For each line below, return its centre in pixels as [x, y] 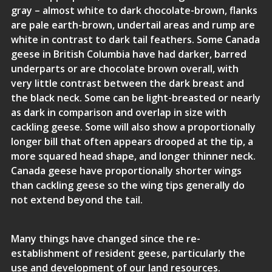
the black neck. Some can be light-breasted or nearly [135, 98]
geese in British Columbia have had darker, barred [128, 54]
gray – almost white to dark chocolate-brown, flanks [134, 10]
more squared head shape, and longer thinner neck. [133, 156]
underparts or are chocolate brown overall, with [124, 69]
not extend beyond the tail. [76, 200]
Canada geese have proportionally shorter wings [126, 171]
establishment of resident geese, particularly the [128, 253]
